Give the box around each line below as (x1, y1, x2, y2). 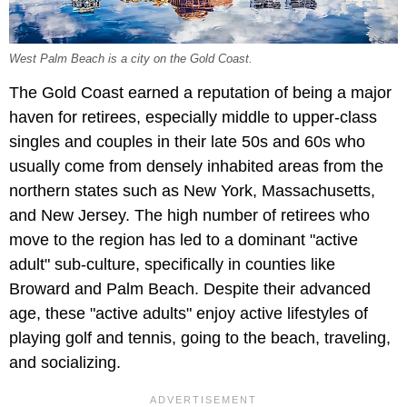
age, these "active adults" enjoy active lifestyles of (9, 303, 368, 323)
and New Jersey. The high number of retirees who (9, 205, 370, 224)
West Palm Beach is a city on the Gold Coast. (9, 52, 256, 65)
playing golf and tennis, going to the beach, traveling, (9, 328, 391, 347)
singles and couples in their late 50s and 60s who (9, 132, 365, 151)
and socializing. (9, 352, 121, 372)
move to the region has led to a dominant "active (9, 230, 358, 249)
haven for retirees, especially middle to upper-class (9, 107, 377, 126)
